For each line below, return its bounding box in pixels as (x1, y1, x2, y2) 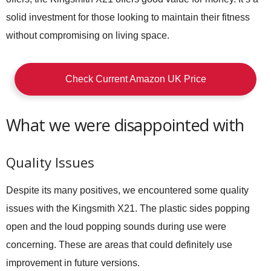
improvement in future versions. (6, 258, 140, 268)
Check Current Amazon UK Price (65, 74, 206, 84)
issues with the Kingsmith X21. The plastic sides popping (6, 203, 250, 214)
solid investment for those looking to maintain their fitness (6, 12, 250, 22)
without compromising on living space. (6, 30, 169, 41)
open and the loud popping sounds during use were (6, 221, 226, 232)
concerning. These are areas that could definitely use (6, 240, 232, 250)
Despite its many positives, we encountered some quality (6, 185, 249, 195)
